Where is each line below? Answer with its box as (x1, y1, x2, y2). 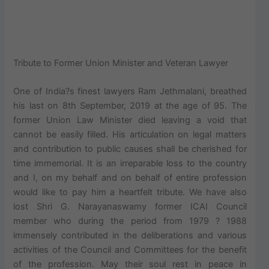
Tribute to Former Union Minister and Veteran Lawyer (13, 58, 229, 69)
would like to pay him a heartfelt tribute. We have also (13, 187, 247, 198)
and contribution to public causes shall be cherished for (13, 144, 247, 155)
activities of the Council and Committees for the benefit (13, 244, 247, 256)
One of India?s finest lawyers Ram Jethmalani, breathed (13, 86, 247, 97)
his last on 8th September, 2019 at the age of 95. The (13, 100, 247, 112)
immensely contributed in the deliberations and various (13, 230, 247, 241)
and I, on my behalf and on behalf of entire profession (13, 172, 247, 184)
